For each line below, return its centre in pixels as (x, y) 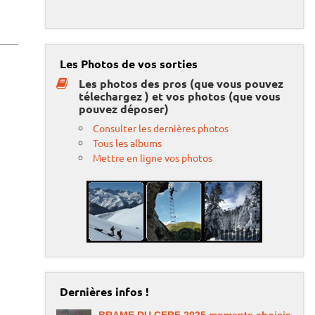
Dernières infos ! (104, 292)
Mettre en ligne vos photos (153, 158)
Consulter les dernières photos (161, 128)
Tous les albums (128, 143)
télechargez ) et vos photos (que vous (179, 96)
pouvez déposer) (123, 109)
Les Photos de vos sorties (128, 63)
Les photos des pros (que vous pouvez (181, 84)
